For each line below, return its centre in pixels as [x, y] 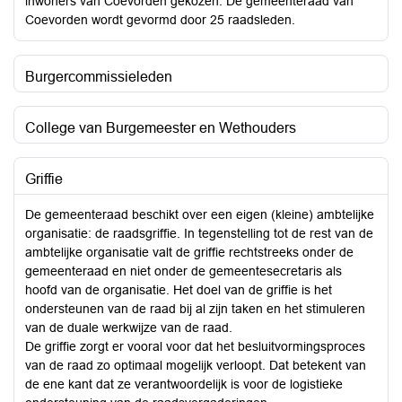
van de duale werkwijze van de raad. [129, 328]
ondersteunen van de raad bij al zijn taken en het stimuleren [195, 309]
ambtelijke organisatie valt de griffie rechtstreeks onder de [189, 252]
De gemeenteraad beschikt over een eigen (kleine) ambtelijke [200, 214]
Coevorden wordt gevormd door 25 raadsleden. [160, 20]
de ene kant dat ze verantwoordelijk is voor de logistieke [184, 384]
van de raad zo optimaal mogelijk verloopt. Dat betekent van [196, 365]
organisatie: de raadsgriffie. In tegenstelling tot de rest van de [199, 233]
